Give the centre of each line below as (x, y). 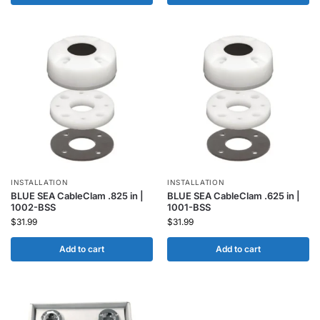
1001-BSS (189, 207)
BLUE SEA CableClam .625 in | (234, 196)
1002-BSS (33, 207)
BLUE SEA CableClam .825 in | (77, 196)
